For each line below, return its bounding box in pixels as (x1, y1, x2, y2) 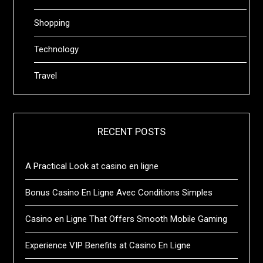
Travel (34, 70, 58, 81)
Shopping (34, 17, 70, 28)
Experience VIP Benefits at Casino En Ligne (25, 240, 191, 251)
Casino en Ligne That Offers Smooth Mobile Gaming (25, 213, 228, 224)
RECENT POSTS (97, 125, 166, 137)
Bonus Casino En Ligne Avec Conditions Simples (25, 187, 213, 198)
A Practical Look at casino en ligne (25, 160, 159, 171)
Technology (34, 43, 79, 55)
